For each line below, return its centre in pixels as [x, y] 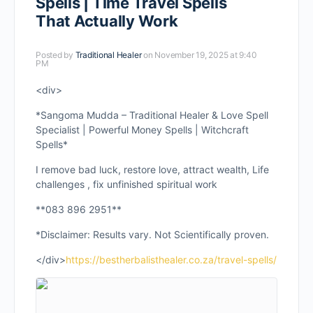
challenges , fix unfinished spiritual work [126, 184]
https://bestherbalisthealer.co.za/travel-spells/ [171, 260]
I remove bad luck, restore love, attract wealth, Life [152, 169]
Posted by [56, 55]
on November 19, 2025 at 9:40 [200, 55]
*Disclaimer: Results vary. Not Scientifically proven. [152, 234]
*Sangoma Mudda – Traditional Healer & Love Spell [152, 115]
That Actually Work [107, 21]
